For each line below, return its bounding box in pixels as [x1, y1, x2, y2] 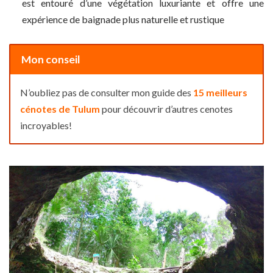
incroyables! [20, 119, 72, 131]
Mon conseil [21, 52, 80, 66]
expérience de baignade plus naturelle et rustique [22, 13, 224, 25]
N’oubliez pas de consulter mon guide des [20, 86, 193, 98]
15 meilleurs [193, 86, 247, 98]
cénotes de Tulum [20, 102, 100, 115]
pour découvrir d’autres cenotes [100, 102, 233, 115]
